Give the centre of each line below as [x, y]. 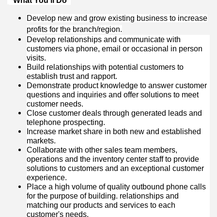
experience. [47, 178]
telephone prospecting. [66, 123]
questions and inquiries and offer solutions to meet [113, 95]
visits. [36, 58]
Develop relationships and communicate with [104, 40]
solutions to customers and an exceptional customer [115, 169]
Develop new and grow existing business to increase [117, 18]
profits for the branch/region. [74, 30]
